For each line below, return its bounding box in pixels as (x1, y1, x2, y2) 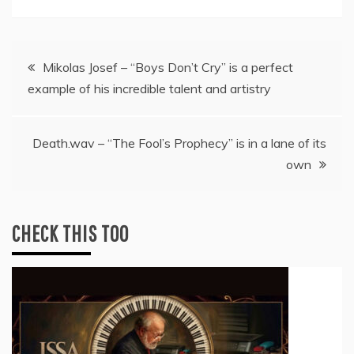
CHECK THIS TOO (12, 220, 129, 247)
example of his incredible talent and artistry (28, 81, 271, 97)
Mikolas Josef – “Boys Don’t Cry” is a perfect (43, 59, 293, 76)
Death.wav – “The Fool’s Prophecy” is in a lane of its (32, 135, 326, 152)
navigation (11, 89, 102, 119)
